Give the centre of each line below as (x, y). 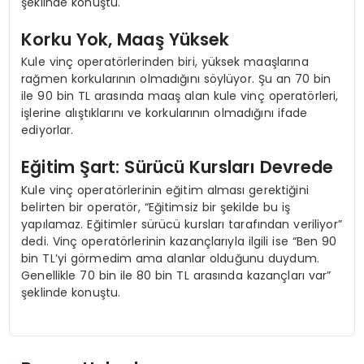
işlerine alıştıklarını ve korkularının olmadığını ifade (165, 113)
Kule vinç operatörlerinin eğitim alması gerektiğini (165, 190)
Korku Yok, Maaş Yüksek (126, 40)
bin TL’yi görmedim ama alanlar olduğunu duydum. (170, 258)
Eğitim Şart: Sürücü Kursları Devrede (178, 167)
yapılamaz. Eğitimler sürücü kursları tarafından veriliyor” (182, 224)
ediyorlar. (48, 130)
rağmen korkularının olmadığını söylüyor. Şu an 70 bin (176, 79)
